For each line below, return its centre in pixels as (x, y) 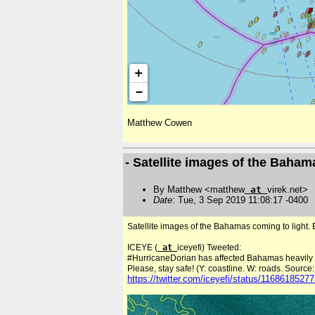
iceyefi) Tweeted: (209, 248)
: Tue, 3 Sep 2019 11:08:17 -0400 (240, 200)
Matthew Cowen (160, 123)
